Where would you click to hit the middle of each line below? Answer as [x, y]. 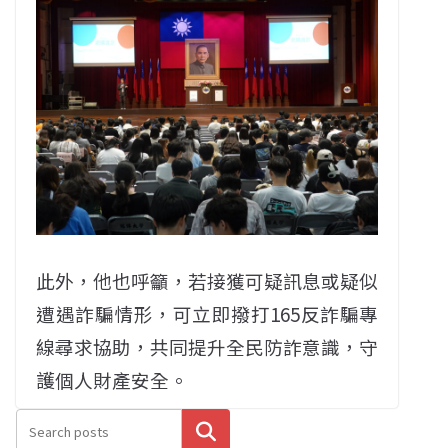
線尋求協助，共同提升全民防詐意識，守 [207, 346]
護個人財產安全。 [112, 379]
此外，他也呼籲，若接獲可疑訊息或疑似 [207, 280]
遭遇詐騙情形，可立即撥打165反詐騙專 [207, 313]
